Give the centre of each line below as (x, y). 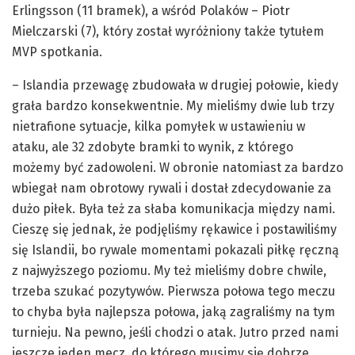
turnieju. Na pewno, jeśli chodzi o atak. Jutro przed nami (175, 333)
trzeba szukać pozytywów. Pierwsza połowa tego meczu (174, 292)
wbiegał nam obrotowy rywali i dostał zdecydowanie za (172, 189)
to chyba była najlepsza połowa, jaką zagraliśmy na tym (174, 312)
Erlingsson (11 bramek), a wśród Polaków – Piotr (151, 11)
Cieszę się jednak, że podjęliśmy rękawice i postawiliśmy (174, 230)
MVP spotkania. (57, 52)
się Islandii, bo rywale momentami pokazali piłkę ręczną (176, 250)
